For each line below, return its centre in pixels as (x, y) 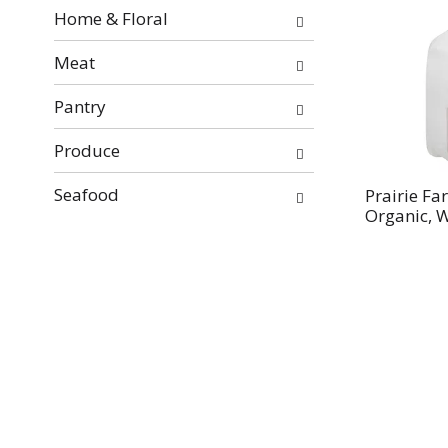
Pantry (79, 106)
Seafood (86, 194)
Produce (86, 150)
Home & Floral (110, 18)
